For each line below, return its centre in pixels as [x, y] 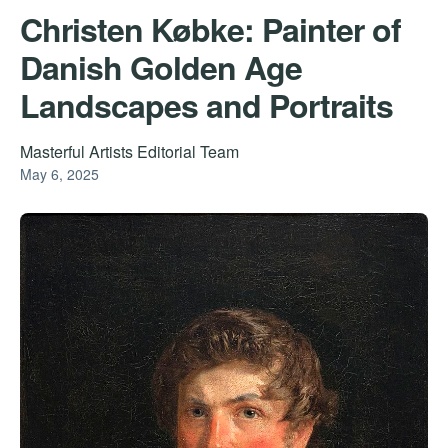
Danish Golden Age [161, 66]
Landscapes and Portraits [206, 104]
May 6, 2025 [59, 173]
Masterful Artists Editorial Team [129, 151]
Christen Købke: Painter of [210, 28]
